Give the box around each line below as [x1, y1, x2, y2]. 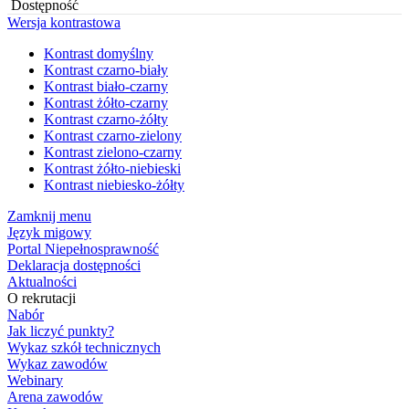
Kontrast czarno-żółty [44, 111, 168, 127]
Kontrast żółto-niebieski [44, 161, 181, 176]
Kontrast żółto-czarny [44, 95, 168, 110]
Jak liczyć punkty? [7, 323, 114, 339]
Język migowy [7, 225, 91, 240]
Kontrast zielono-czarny [44, 144, 182, 160]
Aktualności [7, 274, 77, 289]
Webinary [7, 372, 63, 388]
